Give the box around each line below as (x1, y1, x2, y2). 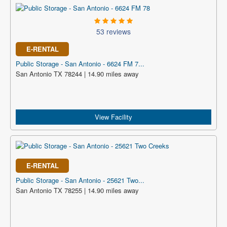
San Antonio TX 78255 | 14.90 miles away (16, 185, 139, 195)
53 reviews (96, 26, 131, 36)
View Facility (95, 112, 132, 122)
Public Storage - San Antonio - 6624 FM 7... (16, 59, 144, 68)
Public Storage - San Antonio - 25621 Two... (16, 175, 144, 185)
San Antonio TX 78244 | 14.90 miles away (16, 69, 139, 79)
